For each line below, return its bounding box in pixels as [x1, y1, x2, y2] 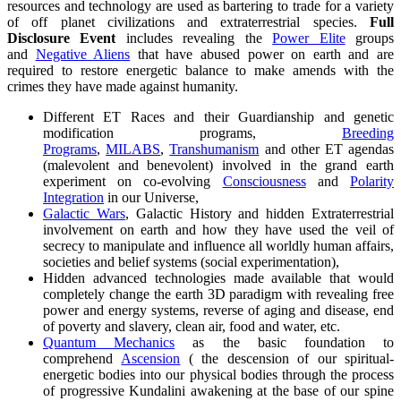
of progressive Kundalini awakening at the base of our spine [43, 382, 394, 398]
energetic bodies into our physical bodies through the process [43, 366, 394, 382]
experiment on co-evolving [43, 173, 223, 189]
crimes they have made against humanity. [7, 78, 238, 94]
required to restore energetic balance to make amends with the [7, 62, 394, 78]
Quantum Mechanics [43, 334, 175, 350]
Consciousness [222, 173, 306, 189]
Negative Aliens [35, 46, 131, 62]
